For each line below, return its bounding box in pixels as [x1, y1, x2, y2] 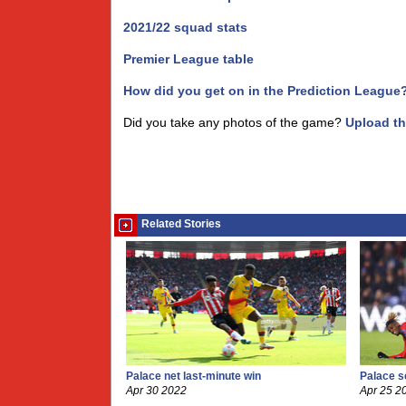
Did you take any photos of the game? [123, 115, 345, 130]
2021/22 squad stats [123, 20, 247, 34]
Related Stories [141, 218, 221, 229]
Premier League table [123, 52, 254, 66]
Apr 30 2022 [126, 385, 187, 396]
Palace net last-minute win [126, 371, 261, 382]
